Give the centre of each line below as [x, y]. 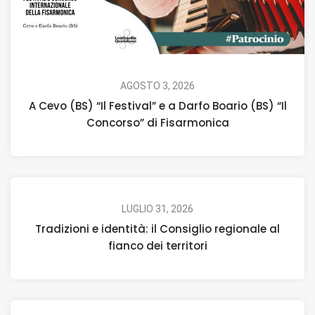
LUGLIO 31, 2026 [157, 209]
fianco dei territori [157, 246]
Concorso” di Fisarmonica [157, 123]
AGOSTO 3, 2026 [157, 86]
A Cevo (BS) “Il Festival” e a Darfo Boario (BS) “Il [157, 106]
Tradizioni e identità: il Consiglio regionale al [157, 229]
